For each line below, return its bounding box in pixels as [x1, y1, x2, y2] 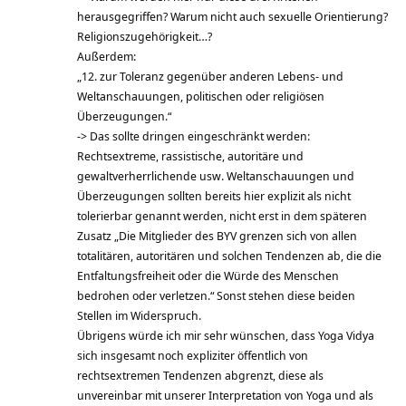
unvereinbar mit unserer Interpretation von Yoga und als [77, 386, 373, 403]
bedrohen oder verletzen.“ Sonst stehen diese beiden [77, 286, 355, 304]
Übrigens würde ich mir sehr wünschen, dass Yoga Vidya [77, 326, 374, 343]
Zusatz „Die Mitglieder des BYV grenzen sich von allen [77, 227, 357, 244]
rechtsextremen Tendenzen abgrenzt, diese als [77, 366, 324, 383]
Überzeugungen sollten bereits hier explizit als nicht [77, 187, 351, 204]
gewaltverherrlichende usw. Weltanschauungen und [77, 167, 354, 184]
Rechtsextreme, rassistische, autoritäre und [77, 147, 304, 164]
